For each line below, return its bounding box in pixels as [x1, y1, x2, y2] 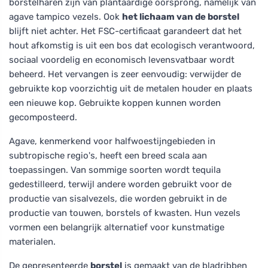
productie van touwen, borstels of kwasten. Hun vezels [9, 207, 240, 218]
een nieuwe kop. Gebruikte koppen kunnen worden [9, 97, 221, 108]
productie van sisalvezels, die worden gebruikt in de [9, 193, 227, 204]
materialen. [9, 236, 56, 247]
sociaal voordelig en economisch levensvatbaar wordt [9, 54, 234, 65]
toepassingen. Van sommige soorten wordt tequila [9, 164, 221, 175]
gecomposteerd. [9, 111, 77, 123]
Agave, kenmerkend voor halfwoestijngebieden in [9, 135, 215, 147]
